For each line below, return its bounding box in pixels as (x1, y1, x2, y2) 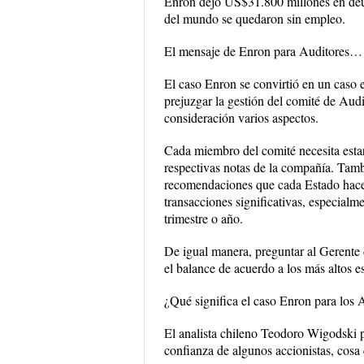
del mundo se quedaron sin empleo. (164, 10, 345, 27)
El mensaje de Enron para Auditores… (164, 42, 362, 59)
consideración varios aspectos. (164, 109, 318, 126)
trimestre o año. (164, 210, 243, 227)
